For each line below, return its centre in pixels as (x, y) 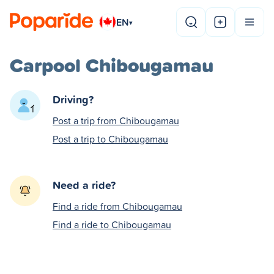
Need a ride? (84, 185)
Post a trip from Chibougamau (116, 120)
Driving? (73, 99)
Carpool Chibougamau (112, 65)
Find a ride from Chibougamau (117, 206)
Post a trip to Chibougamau (110, 139)
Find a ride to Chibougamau (112, 224)
